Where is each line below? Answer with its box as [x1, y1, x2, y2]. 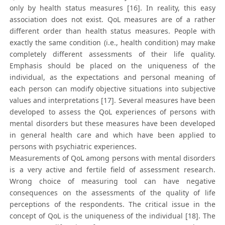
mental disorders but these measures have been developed [10, 119, 215, 129]
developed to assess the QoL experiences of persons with [10, 107, 215, 117]
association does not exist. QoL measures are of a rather [10, 15, 215, 25]
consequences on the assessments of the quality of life [10, 188, 215, 198]
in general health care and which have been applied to [10, 130, 215, 140]
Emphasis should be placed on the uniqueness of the [10, 61, 215, 71]
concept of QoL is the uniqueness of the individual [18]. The [10, 211, 215, 221]
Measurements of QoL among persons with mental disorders [10, 153, 215, 163]
